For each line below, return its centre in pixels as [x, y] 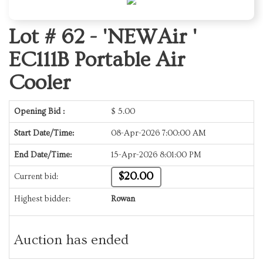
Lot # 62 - [55, 37]
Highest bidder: [42, 199]
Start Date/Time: [44, 134]
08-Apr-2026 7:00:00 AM [159, 134]
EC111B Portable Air [97, 60]
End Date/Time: [43, 155]
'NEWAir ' [150, 37]
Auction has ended [71, 240]
